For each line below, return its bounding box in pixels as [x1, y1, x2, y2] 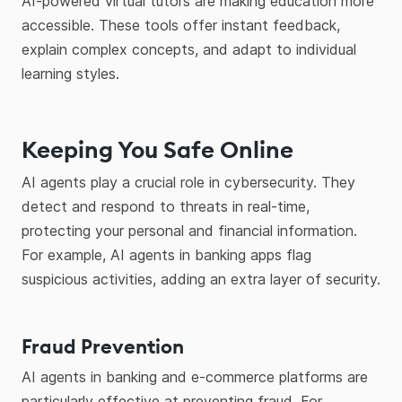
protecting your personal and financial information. [22, 222, 357, 240]
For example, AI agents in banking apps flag [22, 246, 311, 264]
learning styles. [22, 65, 119, 83]
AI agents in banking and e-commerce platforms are [22, 368, 368, 386]
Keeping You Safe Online [22, 135, 293, 164]
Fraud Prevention [22, 334, 184, 359]
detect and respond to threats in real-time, [22, 197, 310, 215]
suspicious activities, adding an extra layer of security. [22, 270, 380, 288]
